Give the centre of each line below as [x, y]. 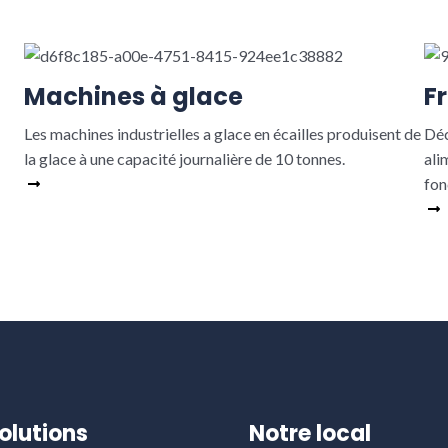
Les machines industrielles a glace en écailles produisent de [222, 134]
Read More [85, 184]
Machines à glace [133, 97]
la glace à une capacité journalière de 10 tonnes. [184, 159]
